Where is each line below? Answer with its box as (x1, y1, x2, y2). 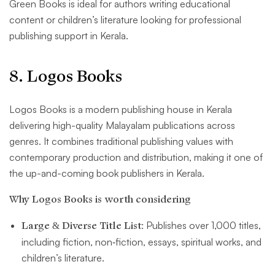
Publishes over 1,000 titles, (144, 219, 261, 232)
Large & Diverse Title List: (21, 219, 144, 233)
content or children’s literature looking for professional (9, 14, 241, 26)
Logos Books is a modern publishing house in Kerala (9, 103, 232, 116)
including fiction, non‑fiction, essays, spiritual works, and (21, 236, 261, 249)
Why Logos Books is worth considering (9, 193, 191, 207)
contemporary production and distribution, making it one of (9, 151, 263, 164)
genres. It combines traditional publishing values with (9, 135, 233, 148)
